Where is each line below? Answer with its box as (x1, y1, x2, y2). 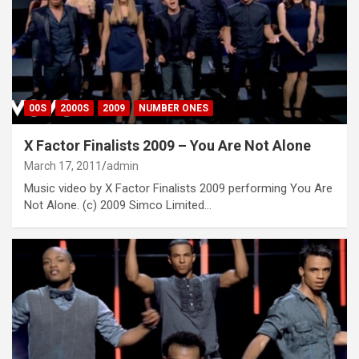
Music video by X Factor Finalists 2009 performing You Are (24, 180, 333, 196)
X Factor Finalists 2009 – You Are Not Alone (24, 136, 311, 154)
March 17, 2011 (24, 159, 102, 172)
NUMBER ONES (139, 102, 208, 114)
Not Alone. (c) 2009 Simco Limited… (24, 197, 212, 212)
